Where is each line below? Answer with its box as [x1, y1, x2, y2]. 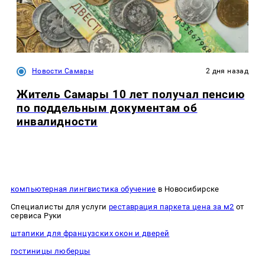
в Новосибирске [156, 184, 219, 193]
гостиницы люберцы [11, 246, 91, 256]
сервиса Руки [11, 211, 62, 220]
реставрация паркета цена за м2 [108, 202, 234, 211]
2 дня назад [206, 67, 248, 76]
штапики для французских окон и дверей [11, 228, 170, 238]
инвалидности [17, 115, 98, 129]
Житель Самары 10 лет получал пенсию [17, 88, 245, 102]
